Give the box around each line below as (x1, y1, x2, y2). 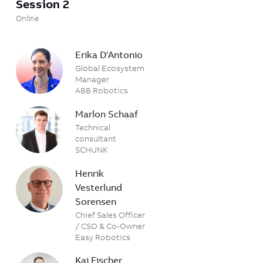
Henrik (75, 167, 104, 179)
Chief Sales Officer (75, 209, 146, 220)
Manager (75, 73, 110, 85)
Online (16, 13, 39, 23)
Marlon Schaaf (75, 107, 139, 120)
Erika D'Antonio (75, 48, 143, 60)
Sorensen (75, 195, 117, 207)
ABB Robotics (75, 85, 129, 96)
